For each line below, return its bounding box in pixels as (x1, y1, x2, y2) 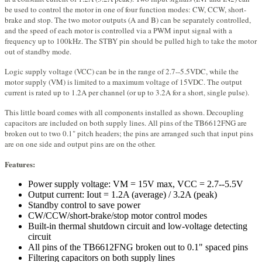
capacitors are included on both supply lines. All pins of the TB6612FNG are (5, 118, 247, 129)
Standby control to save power (28, 200, 140, 211)
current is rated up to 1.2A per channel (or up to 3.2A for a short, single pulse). (5, 87, 249, 98)
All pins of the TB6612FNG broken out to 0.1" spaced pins (28, 242, 248, 253)
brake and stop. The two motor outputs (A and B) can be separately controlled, (5, 15, 251, 26)
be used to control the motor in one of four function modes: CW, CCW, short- (5, 4, 246, 15)
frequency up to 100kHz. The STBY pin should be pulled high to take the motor (5, 36, 257, 47)
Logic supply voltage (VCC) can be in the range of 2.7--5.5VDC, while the (5, 66, 239, 77)
